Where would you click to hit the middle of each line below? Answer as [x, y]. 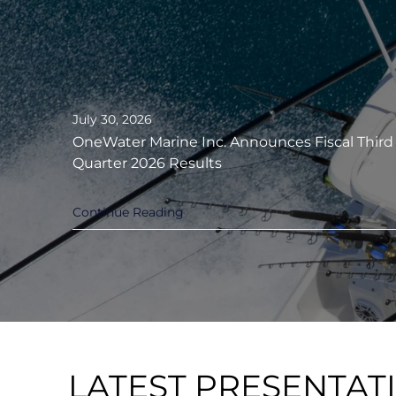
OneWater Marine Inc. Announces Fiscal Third [233, 142]
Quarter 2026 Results [147, 164]
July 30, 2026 [112, 120]
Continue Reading [128, 213]
